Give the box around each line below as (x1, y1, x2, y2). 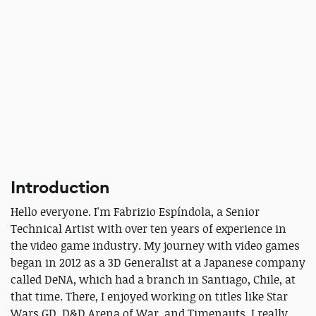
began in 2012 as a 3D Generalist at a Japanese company (11, 255, 305, 270)
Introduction (11, 176, 109, 199)
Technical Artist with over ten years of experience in (11, 221, 286, 236)
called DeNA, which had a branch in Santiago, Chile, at (11, 272, 296, 287)
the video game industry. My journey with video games (11, 238, 300, 253)
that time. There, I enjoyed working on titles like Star (11, 288, 288, 304)
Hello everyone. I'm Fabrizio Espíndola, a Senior (11, 204, 260, 219)
